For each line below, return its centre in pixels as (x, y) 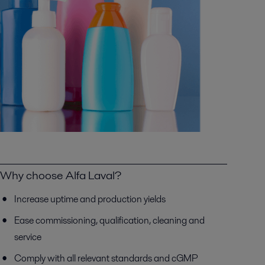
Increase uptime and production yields (90, 199)
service (28, 237)
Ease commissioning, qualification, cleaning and (109, 220)
